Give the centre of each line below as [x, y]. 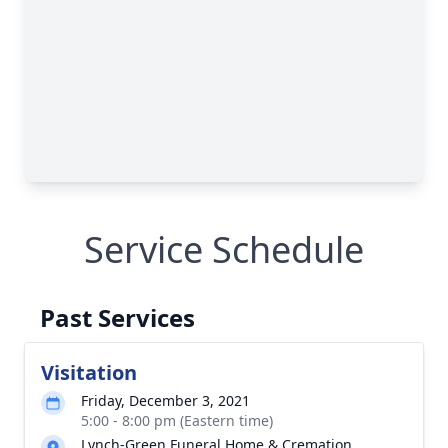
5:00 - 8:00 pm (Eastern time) [177, 420]
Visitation [89, 372]
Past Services [117, 317]
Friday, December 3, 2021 [165, 400]
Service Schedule [224, 249]
